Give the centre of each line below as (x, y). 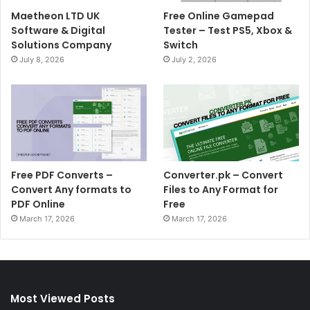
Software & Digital (58, 31)
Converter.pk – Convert (224, 175)
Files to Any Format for (221, 189)
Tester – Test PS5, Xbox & (228, 31)
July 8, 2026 (42, 60)
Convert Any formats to (71, 189)
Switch (181, 45)
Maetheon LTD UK (55, 16)
